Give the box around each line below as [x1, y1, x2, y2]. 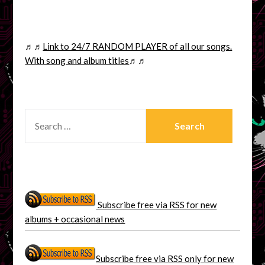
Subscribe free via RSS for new [96, 199, 217, 210]
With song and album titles [25, 54, 130, 66]
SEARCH [24, 109, 59, 121]
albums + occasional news [25, 213, 125, 224]
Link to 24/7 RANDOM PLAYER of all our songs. [43, 40, 232, 51]
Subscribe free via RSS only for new [96, 253, 234, 264]
